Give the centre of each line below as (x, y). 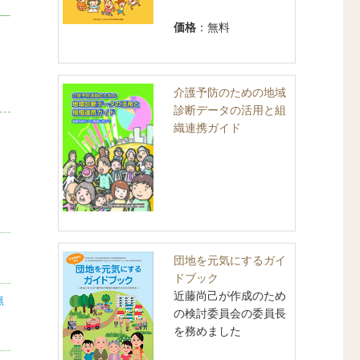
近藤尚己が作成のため (229, 295)
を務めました (207, 330)
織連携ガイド (207, 127)
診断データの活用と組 (229, 109)
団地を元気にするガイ (229, 260)
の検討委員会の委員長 (229, 313)
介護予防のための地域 (229, 92)
